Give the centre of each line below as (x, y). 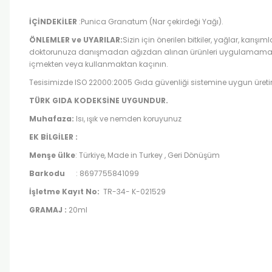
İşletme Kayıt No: (65, 192)
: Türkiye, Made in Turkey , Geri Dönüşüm (148, 155)
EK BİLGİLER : (53, 137)
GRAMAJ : (49, 210)
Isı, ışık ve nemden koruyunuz (129, 119)
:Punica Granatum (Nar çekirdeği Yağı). (150, 22)
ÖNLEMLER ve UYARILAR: (76, 40)
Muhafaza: (53, 119)
